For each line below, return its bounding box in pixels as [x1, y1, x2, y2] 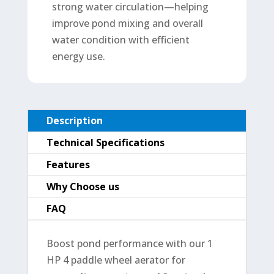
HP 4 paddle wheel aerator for [46, 253, 185, 267]
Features [46, 157, 90, 171]
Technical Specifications [46, 135, 165, 149]
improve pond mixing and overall [51, 16, 203, 30]
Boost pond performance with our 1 [46, 236, 213, 250]
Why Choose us [46, 179, 119, 193]
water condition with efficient [51, 32, 190, 46]
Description [46, 113, 103, 127]
